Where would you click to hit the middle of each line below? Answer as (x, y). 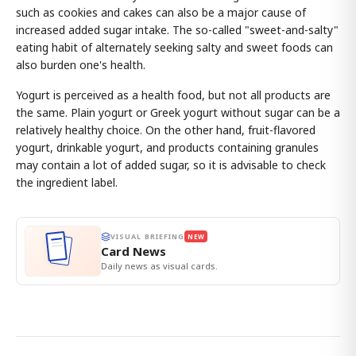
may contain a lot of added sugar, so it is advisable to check (171, 165)
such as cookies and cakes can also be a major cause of (161, 12)
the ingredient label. (67, 182)
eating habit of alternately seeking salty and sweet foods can (174, 47)
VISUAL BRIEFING (148, 236)
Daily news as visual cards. (159, 266)
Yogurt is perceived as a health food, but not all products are (173, 95)
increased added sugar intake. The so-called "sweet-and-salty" (177, 30)
